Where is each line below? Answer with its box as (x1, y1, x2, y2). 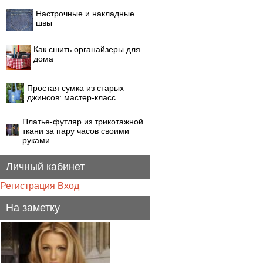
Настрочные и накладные (36, 9, 134, 18)
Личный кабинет (6, 161, 85, 173)
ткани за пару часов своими (22, 126, 129, 136)
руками (22, 136, 50, 145)
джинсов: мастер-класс (27, 93, 116, 102)
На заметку (6, 202, 60, 214)
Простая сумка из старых (27, 83, 124, 93)
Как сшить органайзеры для (33, 45, 140, 54)
